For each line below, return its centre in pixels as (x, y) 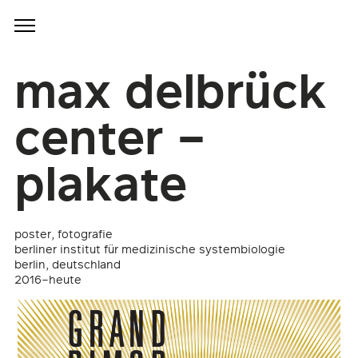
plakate (100, 189)
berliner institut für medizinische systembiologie (149, 251)
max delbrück (170, 96)
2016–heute (48, 281)
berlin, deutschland (67, 266)
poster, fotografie (63, 236)
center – (110, 143)
